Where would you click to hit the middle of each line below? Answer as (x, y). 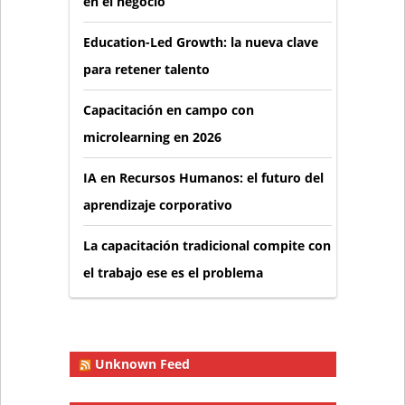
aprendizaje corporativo (157, 205)
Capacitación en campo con (168, 110)
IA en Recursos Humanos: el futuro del (203, 178)
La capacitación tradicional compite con (207, 246)
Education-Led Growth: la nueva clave (200, 42)
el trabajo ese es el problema (173, 273)
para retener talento (146, 70)
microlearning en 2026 (154, 137)
